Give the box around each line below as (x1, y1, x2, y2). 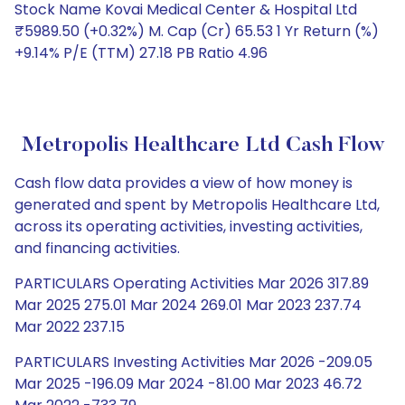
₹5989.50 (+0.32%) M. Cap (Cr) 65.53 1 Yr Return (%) (14, 21, 379, 42)
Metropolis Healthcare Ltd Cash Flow (20, 135, 385, 156)
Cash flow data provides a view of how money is (14, 173, 353, 193)
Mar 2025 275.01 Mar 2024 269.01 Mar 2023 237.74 (14, 295, 362, 316)
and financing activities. (14, 238, 180, 259)
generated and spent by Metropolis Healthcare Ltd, (14, 194, 380, 215)
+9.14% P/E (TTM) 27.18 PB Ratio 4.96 (14, 42, 268, 63)
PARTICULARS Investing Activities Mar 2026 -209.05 (14, 352, 372, 372)
